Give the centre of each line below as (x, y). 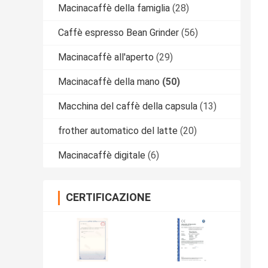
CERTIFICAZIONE (108, 197)
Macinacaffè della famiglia (114, 8)
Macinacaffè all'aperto (106, 57)
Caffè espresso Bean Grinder (118, 33)
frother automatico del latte (118, 131)
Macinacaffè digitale (102, 156)
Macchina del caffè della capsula (128, 106)
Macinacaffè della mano (109, 82)
